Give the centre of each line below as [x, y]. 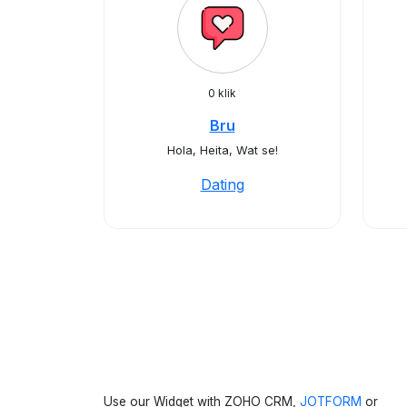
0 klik [222, 93]
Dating [222, 184]
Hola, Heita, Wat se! [222, 150]
